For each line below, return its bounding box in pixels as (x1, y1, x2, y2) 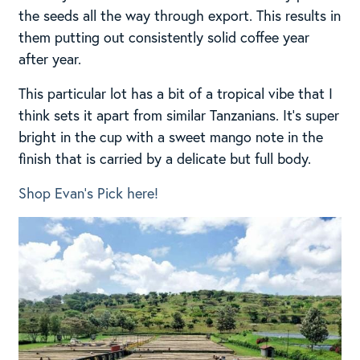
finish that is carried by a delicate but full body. (18, 148, 311, 168)
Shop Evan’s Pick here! (18, 182, 158, 202)
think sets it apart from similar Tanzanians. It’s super (18, 104, 339, 125)
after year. (18, 48, 81, 68)
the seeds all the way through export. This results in (18, 5, 341, 25)
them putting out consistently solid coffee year (18, 27, 309, 47)
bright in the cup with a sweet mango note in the (18, 126, 323, 146)
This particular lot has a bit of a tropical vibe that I (18, 83, 333, 103)
